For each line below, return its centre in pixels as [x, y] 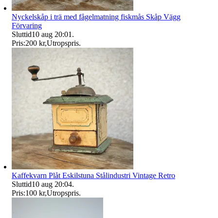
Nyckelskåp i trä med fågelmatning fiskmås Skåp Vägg [96, 17]
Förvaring [27, 25]
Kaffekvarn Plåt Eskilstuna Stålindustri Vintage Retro [93, 175]
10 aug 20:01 [52, 34]
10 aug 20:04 [52, 184]
